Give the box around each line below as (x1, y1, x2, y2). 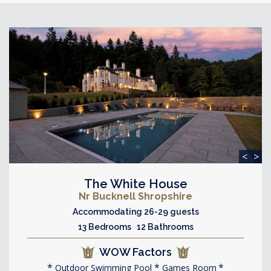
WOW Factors (99, 245, 172, 258)
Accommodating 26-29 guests (72, 206, 199, 217)
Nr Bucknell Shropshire (79, 190, 192, 202)
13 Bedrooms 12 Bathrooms (77, 221, 194, 232)
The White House (83, 176, 188, 191)
